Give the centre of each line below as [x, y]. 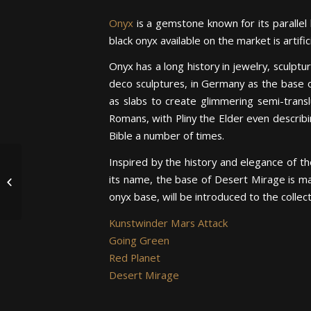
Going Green [139, 240]
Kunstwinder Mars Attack [168, 222]
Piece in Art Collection [69, 176]
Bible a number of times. [167, 136]
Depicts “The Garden [68, 190]
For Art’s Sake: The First [73, 161]
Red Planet [135, 257]
